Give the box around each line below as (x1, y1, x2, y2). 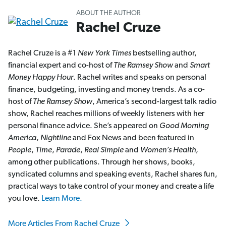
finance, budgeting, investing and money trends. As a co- (8, 85, 205, 94)
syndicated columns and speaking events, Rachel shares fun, (8, 170, 217, 179)
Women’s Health (140, 146, 196, 154)
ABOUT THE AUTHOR (76, 9, 141, 17)
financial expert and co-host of (8, 61, 114, 70)
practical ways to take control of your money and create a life (8, 182, 214, 191)
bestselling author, (131, 49, 197, 58)
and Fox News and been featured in (71, 134, 194, 142)
